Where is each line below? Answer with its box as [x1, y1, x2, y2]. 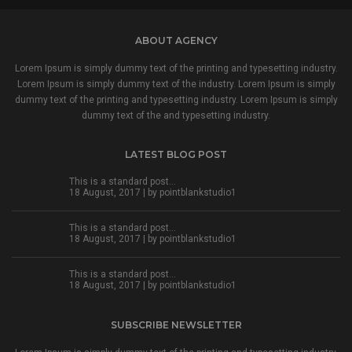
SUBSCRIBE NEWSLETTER [110, 319, 242, 332]
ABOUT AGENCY [134, 35, 218, 47]
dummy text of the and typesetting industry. [82, 110, 270, 122]
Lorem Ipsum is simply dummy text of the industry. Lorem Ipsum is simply [16, 79, 335, 90]
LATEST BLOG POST [125, 148, 227, 161]
